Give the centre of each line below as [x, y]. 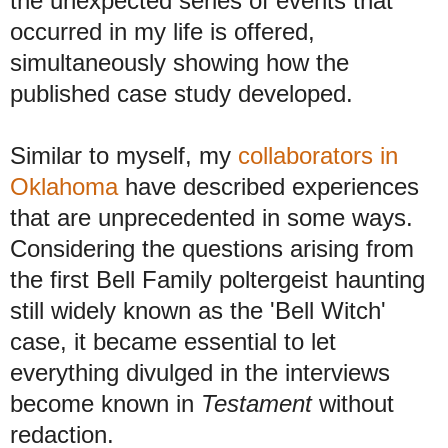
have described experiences [268, 186]
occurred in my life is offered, [162, 31]
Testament [256, 403]
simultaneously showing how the [179, 62]
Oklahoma [64, 186]
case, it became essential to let [173, 341]
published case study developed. [181, 93]
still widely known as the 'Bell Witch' [198, 310]
